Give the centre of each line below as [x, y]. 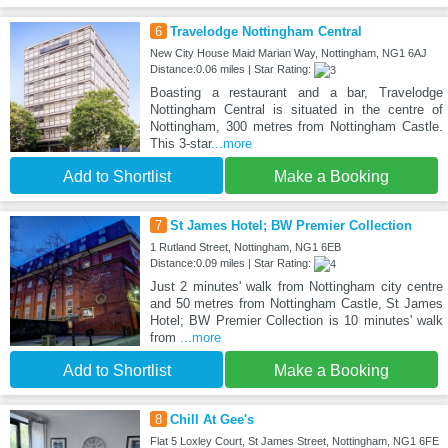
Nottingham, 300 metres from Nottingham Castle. [296, 127]
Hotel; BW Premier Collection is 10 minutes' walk [296, 321]
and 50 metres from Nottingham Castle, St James [296, 304]
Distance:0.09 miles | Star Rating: [231, 263]
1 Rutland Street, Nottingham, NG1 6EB [245, 247]
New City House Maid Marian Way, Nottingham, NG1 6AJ [288, 53]
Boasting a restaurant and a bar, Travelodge [296, 93]
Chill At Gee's [211, 420]
